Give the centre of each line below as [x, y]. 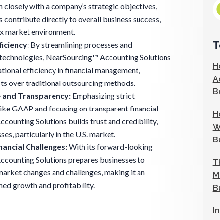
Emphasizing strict [103, 96]
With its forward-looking [110, 147]
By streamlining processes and [81, 45]
